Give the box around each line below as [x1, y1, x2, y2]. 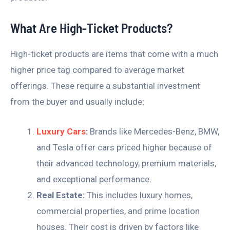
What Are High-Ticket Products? [10, 20, 172, 35]
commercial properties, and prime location [36, 205, 200, 216]
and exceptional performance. [36, 174, 151, 184]
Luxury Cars [36, 126, 86, 137]
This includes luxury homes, [85, 189, 193, 200]
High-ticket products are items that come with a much [10, 48, 218, 59]
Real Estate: [36, 189, 85, 200]
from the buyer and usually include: [10, 96, 144, 107]
